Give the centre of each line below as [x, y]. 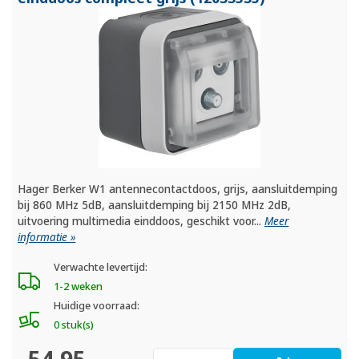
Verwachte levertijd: [100, 268]
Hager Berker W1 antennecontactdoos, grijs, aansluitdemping [178, 190]
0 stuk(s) [73, 325]
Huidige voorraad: [96, 306]
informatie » [47, 238]
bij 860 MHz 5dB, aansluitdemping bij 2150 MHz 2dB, [155, 206]
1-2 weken [78, 287]
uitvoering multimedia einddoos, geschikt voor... [141, 222]
